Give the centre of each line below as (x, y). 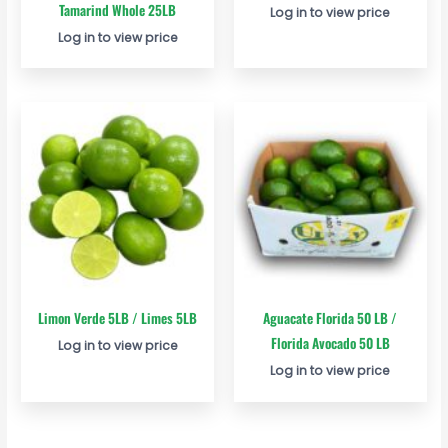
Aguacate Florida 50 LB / (330, 318)
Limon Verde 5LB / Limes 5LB (118, 318)
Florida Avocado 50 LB (330, 343)
